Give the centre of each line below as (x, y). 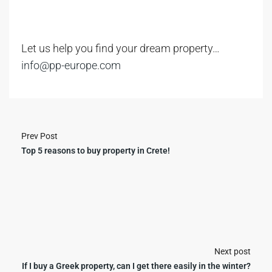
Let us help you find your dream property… (121, 48)
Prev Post (39, 136)
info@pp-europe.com (71, 65)
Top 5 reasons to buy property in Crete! (96, 150)
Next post (233, 251)
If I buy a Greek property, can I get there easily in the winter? (136, 266)
